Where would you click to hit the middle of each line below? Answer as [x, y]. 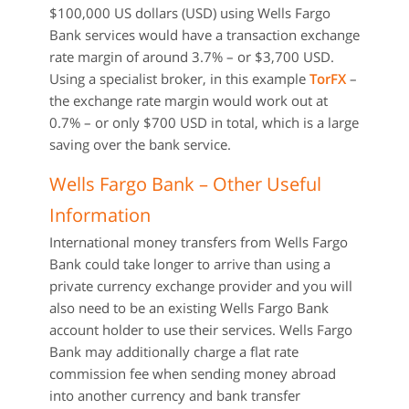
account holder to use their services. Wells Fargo [201, 330]
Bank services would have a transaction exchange [204, 35]
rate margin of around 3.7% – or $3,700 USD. [192, 57]
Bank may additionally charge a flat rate [174, 351]
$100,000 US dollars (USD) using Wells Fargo [190, 13]
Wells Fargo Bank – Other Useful [185, 184]
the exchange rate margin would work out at [189, 100]
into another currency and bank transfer [175, 395]
